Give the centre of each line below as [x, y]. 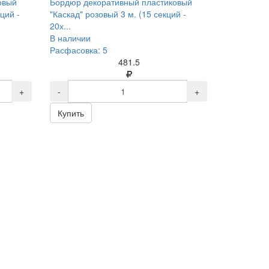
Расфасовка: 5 [79, 50]
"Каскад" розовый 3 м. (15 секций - [118, 14]
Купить [71, 113]
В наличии [71, 38]
